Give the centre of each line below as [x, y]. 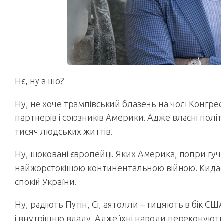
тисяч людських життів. [64, 131]
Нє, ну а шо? [39, 81]
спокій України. [46, 182]
